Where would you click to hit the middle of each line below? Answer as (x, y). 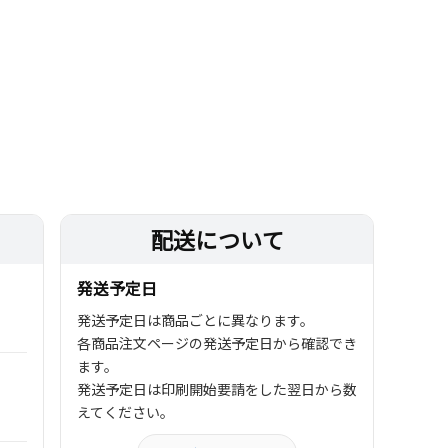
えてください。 (126, 412)
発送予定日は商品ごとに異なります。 (196, 320)
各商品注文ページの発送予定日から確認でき (217, 343)
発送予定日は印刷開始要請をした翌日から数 (217, 389)
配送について (217, 239)
